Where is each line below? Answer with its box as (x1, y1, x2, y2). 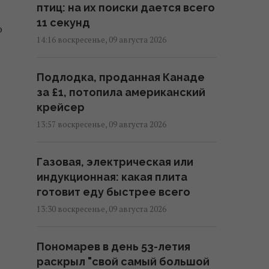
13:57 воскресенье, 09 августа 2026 (37, 119, 166, 130)
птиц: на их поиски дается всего (37, 1, 215, 14)
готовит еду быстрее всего (37, 186, 190, 199)
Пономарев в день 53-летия (37, 240, 190, 253)
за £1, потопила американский (37, 86, 205, 99)
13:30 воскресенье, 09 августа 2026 (37, 204, 166, 215)
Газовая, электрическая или (37, 156, 193, 169)
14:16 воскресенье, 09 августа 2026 (37, 34, 166, 46)
